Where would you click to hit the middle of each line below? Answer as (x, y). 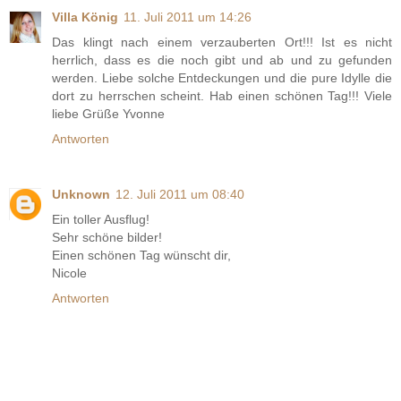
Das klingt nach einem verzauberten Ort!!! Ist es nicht (222, 43)
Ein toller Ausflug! (101, 220)
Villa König (85, 17)
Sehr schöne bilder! (107, 238)
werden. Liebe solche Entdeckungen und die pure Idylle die (222, 78)
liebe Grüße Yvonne (108, 114)
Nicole (69, 273)
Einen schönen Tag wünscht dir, (141, 256)
